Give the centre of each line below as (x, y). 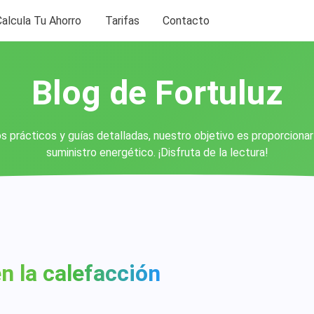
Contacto (186, 20)
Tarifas (122, 20)
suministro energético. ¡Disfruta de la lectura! (157, 152)
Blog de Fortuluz (157, 93)
